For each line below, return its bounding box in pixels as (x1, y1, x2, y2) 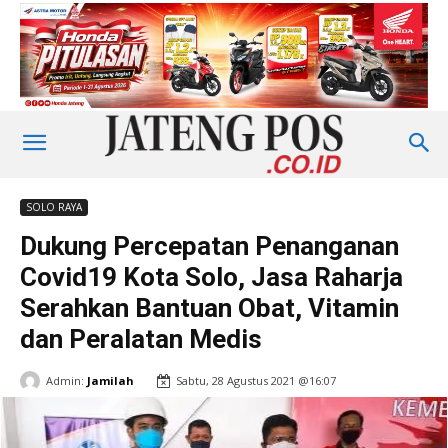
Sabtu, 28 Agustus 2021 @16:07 (176, 373, 336, 389)
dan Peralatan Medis (20, 324, 262, 355)
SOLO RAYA (26, 200, 82, 215)
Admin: (46, 372, 84, 388)
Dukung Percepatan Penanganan (20, 231, 399, 262)
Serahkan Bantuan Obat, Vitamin (20, 293, 399, 324)
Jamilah (87, 372, 134, 388)
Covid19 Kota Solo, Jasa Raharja (20, 262, 403, 293)
